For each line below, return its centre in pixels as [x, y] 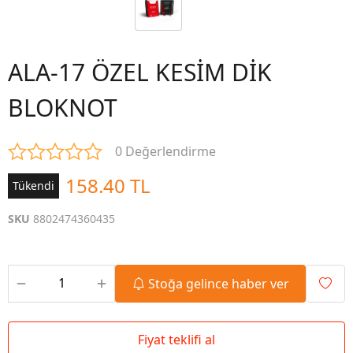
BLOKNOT [63, 108]
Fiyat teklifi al [176, 340]
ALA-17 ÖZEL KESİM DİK [140, 72]
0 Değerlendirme [165, 151]
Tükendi [33, 186]
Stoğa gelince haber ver [218, 284]
